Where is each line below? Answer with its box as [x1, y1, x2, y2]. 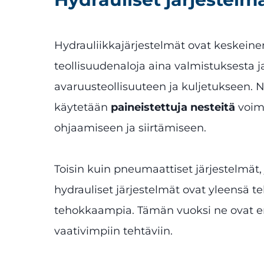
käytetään [54, 100, 111, 114]
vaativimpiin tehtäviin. [54, 224, 176, 237]
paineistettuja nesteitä [111, 100, 235, 114]
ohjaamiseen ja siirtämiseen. [54, 121, 206, 134]
